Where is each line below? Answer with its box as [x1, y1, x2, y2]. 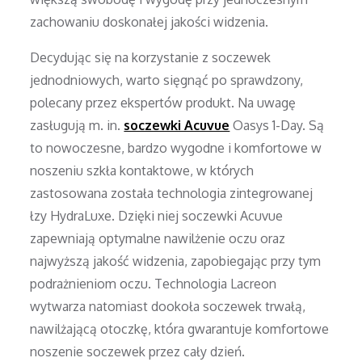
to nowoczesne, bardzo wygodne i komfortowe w [30, 139, 322, 156]
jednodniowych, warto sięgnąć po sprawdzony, [30, 71, 304, 88]
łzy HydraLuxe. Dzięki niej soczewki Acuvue [30, 207, 284, 224]
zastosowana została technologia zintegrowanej [30, 184, 314, 201]
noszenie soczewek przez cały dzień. [30, 343, 246, 360]
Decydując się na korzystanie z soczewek [30, 48, 271, 65]
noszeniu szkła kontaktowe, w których [30, 162, 255, 179]
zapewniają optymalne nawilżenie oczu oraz [30, 229, 286, 246]
